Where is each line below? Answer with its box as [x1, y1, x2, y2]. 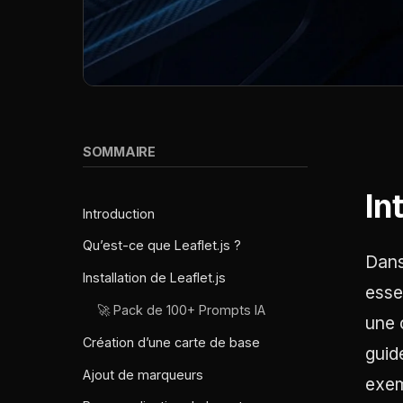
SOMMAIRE [83, 143, 156, 159]
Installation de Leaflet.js [83, 270, 226, 286]
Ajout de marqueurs [83, 366, 203, 382]
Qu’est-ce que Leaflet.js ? [83, 237, 241, 254]
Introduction [83, 205, 155, 221]
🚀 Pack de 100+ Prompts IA [97, 302, 265, 318]
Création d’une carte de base [83, 334, 260, 350]
